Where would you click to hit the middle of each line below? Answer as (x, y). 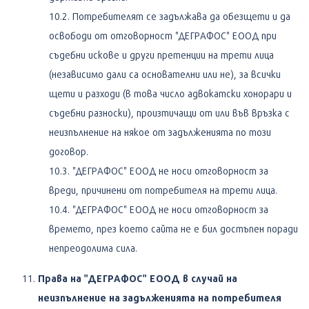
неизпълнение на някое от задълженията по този (160, 132)
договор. (69, 151)
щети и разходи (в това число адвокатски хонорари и (170, 93)
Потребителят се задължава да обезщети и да (181, 16)
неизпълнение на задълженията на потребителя (160, 297)
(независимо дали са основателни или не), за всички (165, 74)
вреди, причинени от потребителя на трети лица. (163, 190)
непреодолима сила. (93, 248)
